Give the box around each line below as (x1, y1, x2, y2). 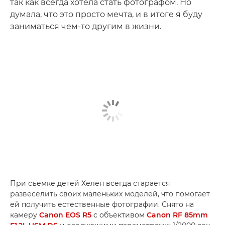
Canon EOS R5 (39, 210, 91, 219)
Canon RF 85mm (147, 210, 208, 219)
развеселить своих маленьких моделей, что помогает (10, 189, 210, 198)
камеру (10, 210, 39, 219)
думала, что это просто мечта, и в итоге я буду (10, 10, 202, 19)
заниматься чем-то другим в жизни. (10, 22, 161, 31)
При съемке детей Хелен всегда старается (10, 178, 170, 188)
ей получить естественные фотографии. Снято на (10, 199, 194, 209)
